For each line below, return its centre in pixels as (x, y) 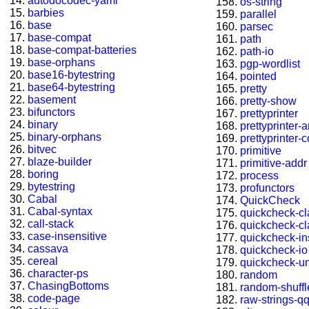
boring (43, 175)
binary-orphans (64, 137)
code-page (54, 299)
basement (52, 100)
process (259, 176)
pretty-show (268, 101)
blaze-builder (60, 162)
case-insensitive (67, 237)
